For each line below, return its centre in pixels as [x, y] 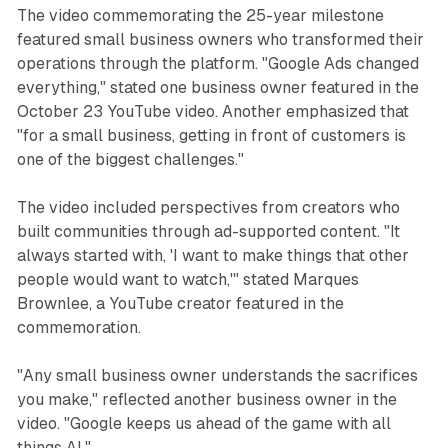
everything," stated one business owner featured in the [217, 87]
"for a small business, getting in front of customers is [211, 135]
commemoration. [78, 327]
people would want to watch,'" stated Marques [187, 279]
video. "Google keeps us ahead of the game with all [203, 423]
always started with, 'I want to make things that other [212, 255]
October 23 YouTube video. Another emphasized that [212, 111]
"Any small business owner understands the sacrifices [217, 375]
